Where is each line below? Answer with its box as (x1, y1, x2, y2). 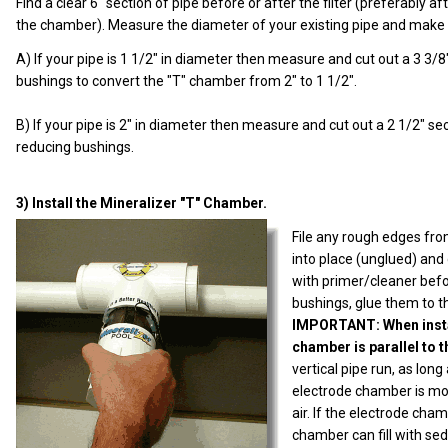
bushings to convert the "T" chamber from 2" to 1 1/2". (16, 72, 357, 89)
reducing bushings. (16, 138, 134, 155)
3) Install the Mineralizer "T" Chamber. (16, 194, 267, 211)
